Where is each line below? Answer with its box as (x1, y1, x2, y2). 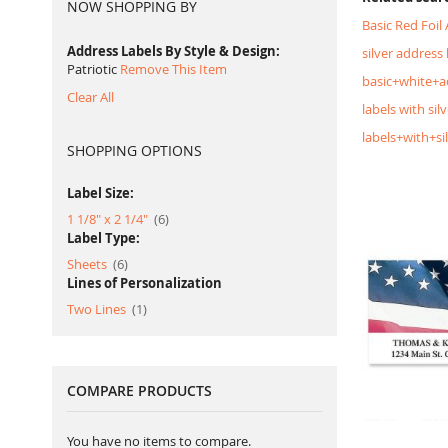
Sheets (67, 255, 110, 273)
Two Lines (67, 300, 129, 318)
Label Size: (67, 184, 134, 202)
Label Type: (67, 229, 140, 247)
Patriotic (67, 60, 117, 78)
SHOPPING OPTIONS (67, 141, 202, 160)
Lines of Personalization (67, 274, 222, 292)
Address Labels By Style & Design (67, 42, 276, 60)
